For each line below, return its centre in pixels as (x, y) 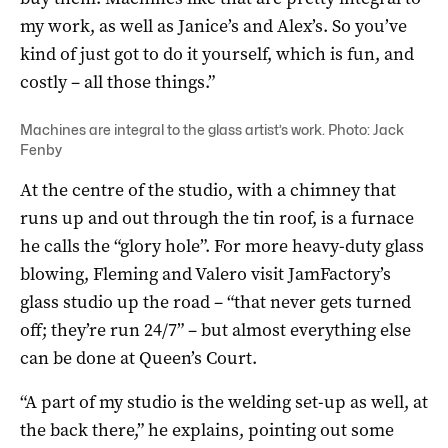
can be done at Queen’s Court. (138, 357)
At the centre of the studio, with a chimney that (208, 189)
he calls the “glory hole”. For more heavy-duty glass (222, 245)
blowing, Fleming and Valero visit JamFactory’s (205, 273)
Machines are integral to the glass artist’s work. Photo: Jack (212, 129)
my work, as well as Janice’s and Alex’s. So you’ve (213, 25)
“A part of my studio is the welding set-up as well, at (224, 401)
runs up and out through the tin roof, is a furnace (217, 217)
